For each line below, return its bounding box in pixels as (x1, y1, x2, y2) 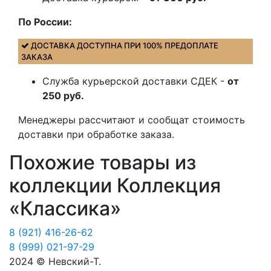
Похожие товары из (9, 151, 196, 174)
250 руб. (42, 90, 84, 102)
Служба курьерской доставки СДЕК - (42, 75, 227, 87)
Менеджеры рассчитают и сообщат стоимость (18, 114, 245, 126)
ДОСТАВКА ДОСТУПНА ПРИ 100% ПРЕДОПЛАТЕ (29, 41, 218, 50)
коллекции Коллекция (9, 174, 221, 197)
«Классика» (9, 197, 121, 220)
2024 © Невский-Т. (9, 255, 101, 267)
